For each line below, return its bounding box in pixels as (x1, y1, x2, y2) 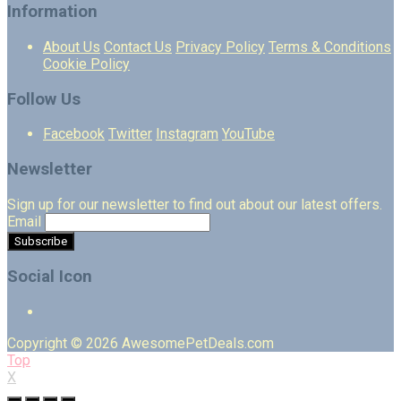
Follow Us (7, 89, 81, 109)
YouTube (222, 125, 275, 143)
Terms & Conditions (269, 38, 391, 55)
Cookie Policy (43, 55, 130, 73)
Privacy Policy (175, 38, 265, 55)
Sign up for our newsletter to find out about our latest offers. (7, 195, 382, 213)
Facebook (43, 125, 105, 143)
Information (7, 2, 98, 22)
